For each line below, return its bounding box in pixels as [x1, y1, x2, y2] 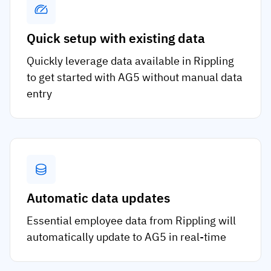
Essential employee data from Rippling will [27, 214, 236, 228]
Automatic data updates [27, 189, 170, 207]
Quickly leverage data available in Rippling [27, 54, 234, 68]
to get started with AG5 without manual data [27, 70, 243, 85]
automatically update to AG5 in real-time [27, 230, 226, 244]
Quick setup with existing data [27, 30, 205, 47]
